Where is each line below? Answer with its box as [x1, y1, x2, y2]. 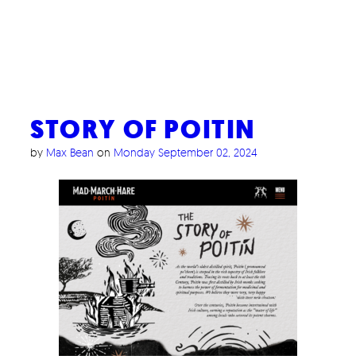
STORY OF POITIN [30, 112, 256, 148]
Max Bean [46, 145, 94, 159]
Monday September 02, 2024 [114, 145, 257, 159]
